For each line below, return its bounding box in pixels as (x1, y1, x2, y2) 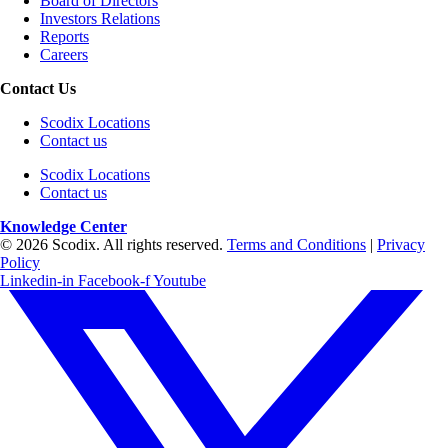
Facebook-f (78, 272, 150, 289)
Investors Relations (40, 10, 160, 27)
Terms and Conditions (227, 236, 366, 253)
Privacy (377, 236, 425, 253)
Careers (40, 46, 88, 63)
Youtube (153, 272, 206, 289)
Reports (40, 28, 89, 45)
